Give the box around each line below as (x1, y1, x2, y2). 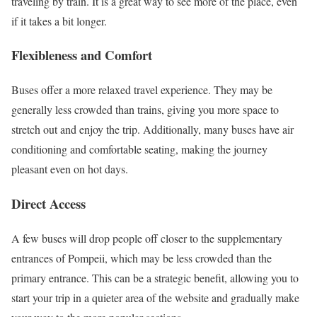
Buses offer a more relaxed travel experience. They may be (11, 82, 272, 98)
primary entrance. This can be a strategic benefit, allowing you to (11, 270, 299, 285)
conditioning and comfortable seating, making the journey (11, 142, 267, 157)
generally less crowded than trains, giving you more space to (11, 102, 279, 117)
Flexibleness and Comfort (11, 45, 152, 65)
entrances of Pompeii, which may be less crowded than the (11, 250, 272, 265)
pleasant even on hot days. (11, 161, 128, 177)
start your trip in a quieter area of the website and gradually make (11, 289, 299, 305)
